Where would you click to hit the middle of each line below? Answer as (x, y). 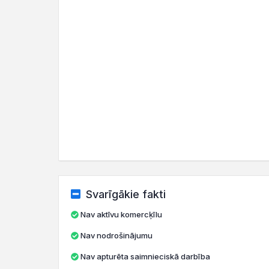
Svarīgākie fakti (125, 194)
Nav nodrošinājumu (116, 235)
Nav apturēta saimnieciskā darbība (145, 256)
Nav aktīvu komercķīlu (121, 214)
